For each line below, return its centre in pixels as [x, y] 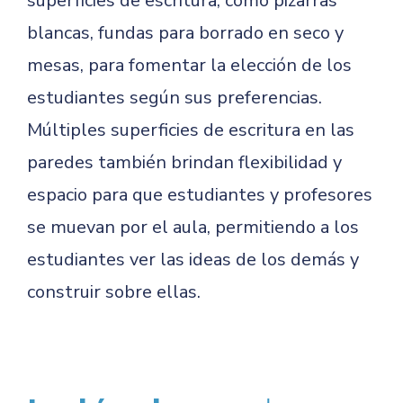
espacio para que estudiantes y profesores [200, 195]
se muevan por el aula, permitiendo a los [193, 227]
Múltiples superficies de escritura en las [191, 130]
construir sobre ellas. [114, 292]
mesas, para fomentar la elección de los [189, 65]
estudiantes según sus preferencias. [175, 98]
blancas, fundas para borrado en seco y [185, 33]
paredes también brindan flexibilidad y [184, 162]
